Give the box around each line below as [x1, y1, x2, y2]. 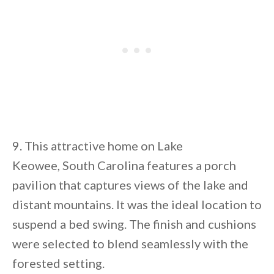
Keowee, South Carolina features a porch [12, 158, 236, 173]
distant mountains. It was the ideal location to [12, 197, 262, 212]
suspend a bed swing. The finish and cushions [12, 217, 256, 232]
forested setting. [12, 256, 105, 271]
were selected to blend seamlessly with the [12, 236, 248, 251]
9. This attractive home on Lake [12, 138, 183, 154]
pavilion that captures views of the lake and [12, 177, 248, 193]
